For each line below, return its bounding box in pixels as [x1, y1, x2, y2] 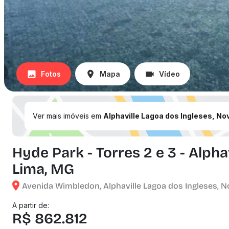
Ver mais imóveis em [33, 111, 103, 120]
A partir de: [12, 201, 49, 210]
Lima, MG [12, 161, 74, 178]
